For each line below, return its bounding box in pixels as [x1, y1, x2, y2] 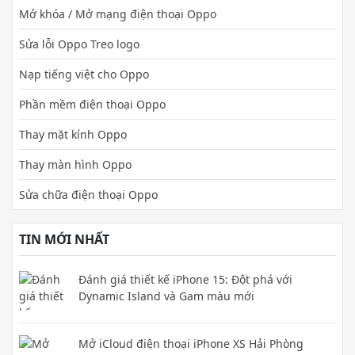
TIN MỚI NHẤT [19, 230, 109, 248]
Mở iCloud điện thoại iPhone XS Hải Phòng [78, 335, 303, 351]
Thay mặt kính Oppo [19, 126, 127, 142]
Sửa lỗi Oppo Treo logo [19, 36, 139, 52]
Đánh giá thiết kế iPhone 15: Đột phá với [78, 271, 292, 287]
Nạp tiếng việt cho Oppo [19, 66, 149, 82]
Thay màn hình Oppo [19, 156, 132, 172]
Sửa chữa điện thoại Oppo [19, 186, 158, 202]
